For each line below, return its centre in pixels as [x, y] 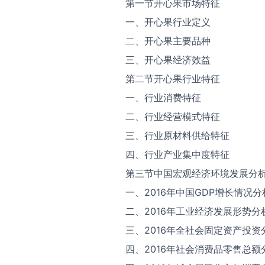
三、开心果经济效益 [168, 60]
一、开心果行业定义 [168, 22]
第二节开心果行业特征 [173, 79]
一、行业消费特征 [163, 98]
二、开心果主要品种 [168, 41]
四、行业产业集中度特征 [177, 154]
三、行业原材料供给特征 [177, 135]
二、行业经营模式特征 [173, 117]
